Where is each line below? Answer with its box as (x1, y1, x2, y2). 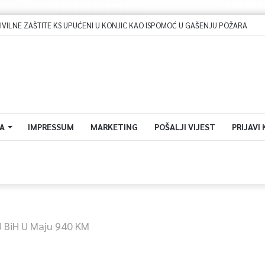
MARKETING (90, 121, 138, 132)
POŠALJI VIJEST (154, 121, 215, 132)
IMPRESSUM (27, 121, 74, 132)
